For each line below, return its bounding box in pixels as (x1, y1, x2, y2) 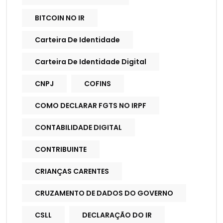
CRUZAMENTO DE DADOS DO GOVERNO (35, 188, 173, 199)
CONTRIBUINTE (35, 144, 87, 155)
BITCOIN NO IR (35, 13, 85, 23)
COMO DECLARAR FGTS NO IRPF (35, 101, 146, 111)
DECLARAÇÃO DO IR (82, 210, 152, 221)
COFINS (84, 79, 111, 89)
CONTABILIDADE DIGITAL (35, 122, 122, 133)
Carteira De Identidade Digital (35, 57, 146, 67)
